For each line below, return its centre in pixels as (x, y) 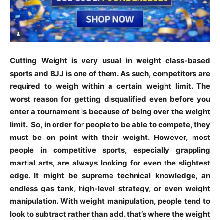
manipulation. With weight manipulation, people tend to (110, 201)
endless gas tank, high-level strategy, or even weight (110, 188)
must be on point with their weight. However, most (110, 137)
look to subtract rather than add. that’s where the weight (110, 214)
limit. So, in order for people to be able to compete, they (110, 124)
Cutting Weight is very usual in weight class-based (110, 60)
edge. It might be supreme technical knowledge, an (110, 175)
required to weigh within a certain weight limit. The (110, 86)
